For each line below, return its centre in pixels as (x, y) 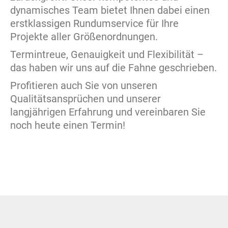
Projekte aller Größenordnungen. (84, 37)
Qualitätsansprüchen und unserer (85, 99)
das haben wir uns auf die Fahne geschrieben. (113, 68)
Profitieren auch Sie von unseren (84, 85)
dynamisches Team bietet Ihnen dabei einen (110, 10)
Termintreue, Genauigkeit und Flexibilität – (107, 54)
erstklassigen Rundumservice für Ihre (94, 23)
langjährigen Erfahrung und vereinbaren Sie (108, 112)
